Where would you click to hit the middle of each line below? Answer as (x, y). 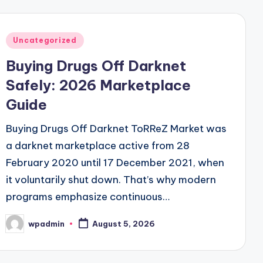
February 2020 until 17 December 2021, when (115, 163)
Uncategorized (45, 40)
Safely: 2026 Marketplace (99, 85)
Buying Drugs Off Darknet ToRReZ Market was (117, 129)
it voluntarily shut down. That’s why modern (111, 180)
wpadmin (47, 223)
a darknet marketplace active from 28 (98, 146)
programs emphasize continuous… (88, 197)
